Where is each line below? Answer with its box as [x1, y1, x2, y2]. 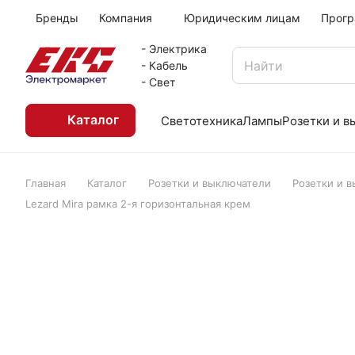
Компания [99, 11, 152, 25]
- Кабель [140, 59, 188, 72]
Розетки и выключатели [148, 177, 271, 189]
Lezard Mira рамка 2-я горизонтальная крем [25, 197, 250, 210]
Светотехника [161, 113, 242, 128]
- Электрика [140, 42, 207, 55]
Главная [25, 177, 66, 189]
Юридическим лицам [184, 11, 300, 25]
